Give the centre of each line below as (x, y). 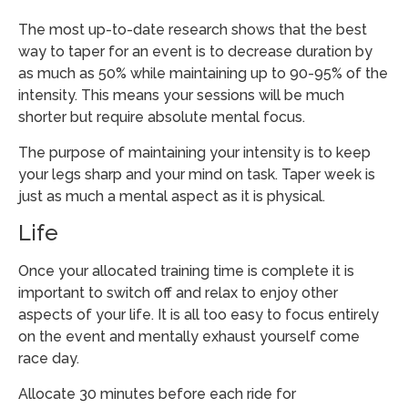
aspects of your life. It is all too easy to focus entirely (199, 315)
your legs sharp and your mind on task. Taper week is (197, 174)
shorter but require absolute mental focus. (162, 117)
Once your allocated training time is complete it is (186, 271)
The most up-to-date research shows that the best (193, 30)
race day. (49, 359)
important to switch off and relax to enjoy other (178, 293)
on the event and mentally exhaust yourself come (189, 337)
